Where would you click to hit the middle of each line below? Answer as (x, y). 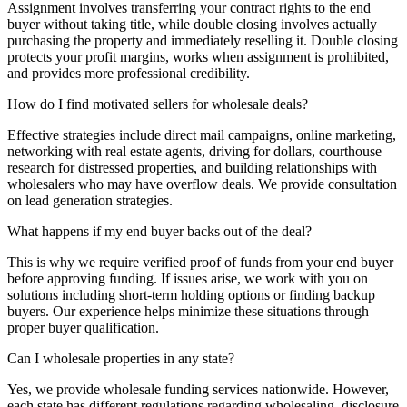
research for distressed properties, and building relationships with (192, 167)
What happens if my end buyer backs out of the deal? (159, 231)
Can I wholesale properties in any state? (121, 358)
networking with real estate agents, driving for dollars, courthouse (194, 151)
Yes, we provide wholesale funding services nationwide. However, (198, 389)
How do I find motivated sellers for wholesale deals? (158, 104)
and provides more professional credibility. (129, 73)
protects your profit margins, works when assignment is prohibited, (198, 56)
